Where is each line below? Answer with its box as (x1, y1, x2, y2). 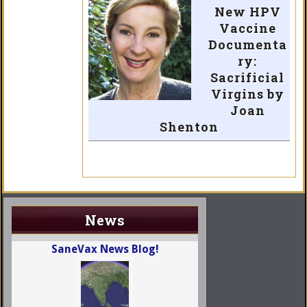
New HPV (214, 3, 281, 21)
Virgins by (210, 86, 284, 103)
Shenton (160, 119, 219, 136)
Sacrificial (210, 69, 284, 86)
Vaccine (219, 20, 276, 37)
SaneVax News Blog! (51, 243, 159, 256)
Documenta (208, 36, 287, 53)
